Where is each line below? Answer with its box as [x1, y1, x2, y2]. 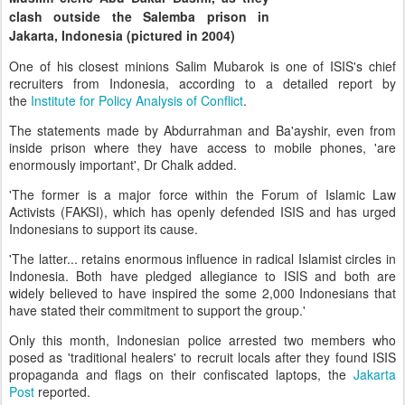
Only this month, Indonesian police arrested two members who [9, 330, 396, 349]
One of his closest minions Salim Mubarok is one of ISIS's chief [9, 56, 396, 75]
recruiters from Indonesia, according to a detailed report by [9, 73, 396, 92]
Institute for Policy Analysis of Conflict [31, 90, 243, 109]
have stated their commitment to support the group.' [9, 300, 309, 319]
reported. [38, 381, 90, 400]
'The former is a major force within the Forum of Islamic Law [9, 184, 396, 203]
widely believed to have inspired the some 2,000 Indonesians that [9, 283, 396, 302]
